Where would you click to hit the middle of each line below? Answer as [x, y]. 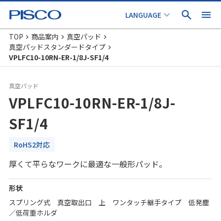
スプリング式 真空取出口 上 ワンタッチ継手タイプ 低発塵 [109, 202]
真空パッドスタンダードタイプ [57, 47]
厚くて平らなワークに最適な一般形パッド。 [88, 164]
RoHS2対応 [32, 145]
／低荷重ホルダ [33, 213]
